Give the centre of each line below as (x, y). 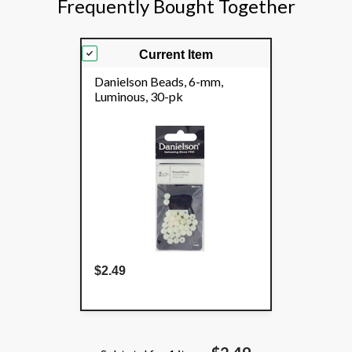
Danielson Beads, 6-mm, (159, 82)
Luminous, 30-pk (139, 97)
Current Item (176, 55)
